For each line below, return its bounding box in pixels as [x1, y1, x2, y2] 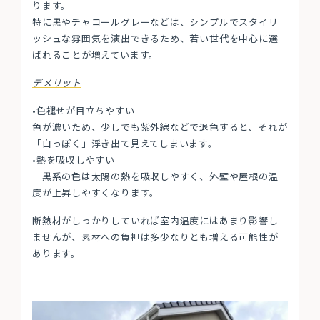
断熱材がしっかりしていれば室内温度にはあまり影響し [32, 214, 279, 227]
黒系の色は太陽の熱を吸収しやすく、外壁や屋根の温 [32, 169, 279, 183]
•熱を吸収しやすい [32, 153, 116, 166]
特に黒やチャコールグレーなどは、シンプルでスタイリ [32, 15, 279, 29]
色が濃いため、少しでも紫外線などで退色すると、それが [32, 120, 288, 134]
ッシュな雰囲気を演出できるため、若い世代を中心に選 [32, 31, 279, 45]
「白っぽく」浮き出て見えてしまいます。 [32, 136, 218, 150]
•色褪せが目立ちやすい [32, 104, 135, 117]
